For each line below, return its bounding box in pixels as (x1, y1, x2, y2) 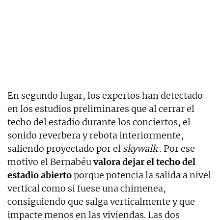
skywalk (123, 142, 157, 154)
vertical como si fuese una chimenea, (7, 182, 166, 194)
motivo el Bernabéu (7, 156, 91, 167)
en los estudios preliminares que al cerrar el (7, 103, 194, 114)
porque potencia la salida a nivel (72, 169, 211, 181)
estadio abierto (7, 169, 72, 181)
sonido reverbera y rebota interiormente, (7, 129, 184, 141)
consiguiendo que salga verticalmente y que (7, 195, 195, 207)
